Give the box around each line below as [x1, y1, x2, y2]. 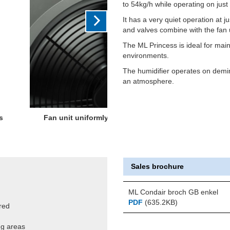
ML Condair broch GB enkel [128, 187, 218, 196]
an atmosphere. [123, 77, 174, 85]
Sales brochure [130, 162, 184, 170]
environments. [123, 51, 169, 60]
